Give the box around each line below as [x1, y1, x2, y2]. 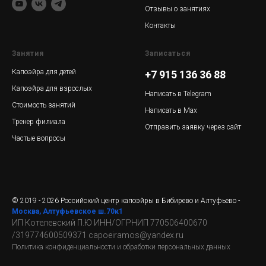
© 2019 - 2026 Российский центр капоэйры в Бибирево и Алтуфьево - [12, 197, 240, 205]
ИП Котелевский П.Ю [12, 218, 94, 227]
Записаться [145, 49, 191, 58]
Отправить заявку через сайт [145, 123, 241, 131]
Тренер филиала [12, 118, 65, 126]
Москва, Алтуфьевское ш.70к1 [12, 207, 123, 216]
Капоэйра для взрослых [12, 84, 92, 93]
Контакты [145, 21, 176, 30]
